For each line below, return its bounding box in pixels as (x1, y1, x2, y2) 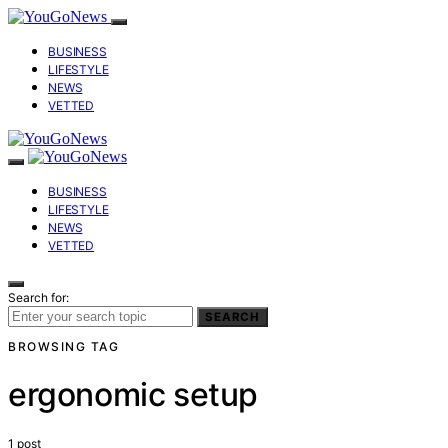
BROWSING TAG (8, 339, 119, 354)
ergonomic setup (8, 375, 258, 415)
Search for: (8, 290, 69, 305)
